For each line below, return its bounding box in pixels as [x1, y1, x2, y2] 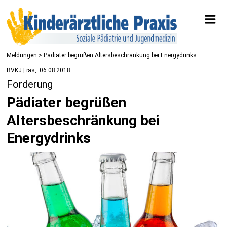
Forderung [7, 78, 53, 90]
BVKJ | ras [7, 66, 35, 74]
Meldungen [7, 51, 37, 59]
